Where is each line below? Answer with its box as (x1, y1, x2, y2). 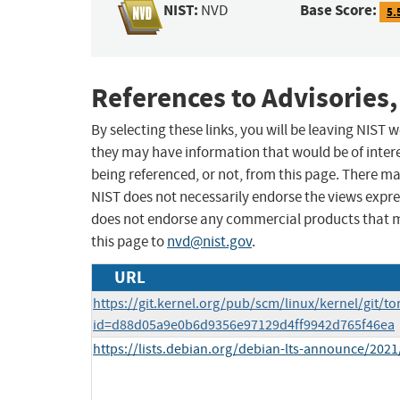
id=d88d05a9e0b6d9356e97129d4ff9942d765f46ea (93, 316, 395, 335)
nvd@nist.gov (167, 232, 252, 252)
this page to (91, 232, 167, 252)
